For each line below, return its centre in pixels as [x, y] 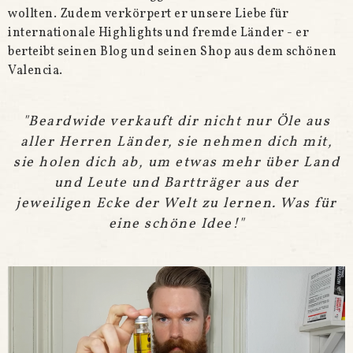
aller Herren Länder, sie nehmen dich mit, [176, 142]
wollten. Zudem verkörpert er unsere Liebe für [149, 14]
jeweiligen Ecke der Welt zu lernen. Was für [176, 203]
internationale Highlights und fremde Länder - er [158, 33]
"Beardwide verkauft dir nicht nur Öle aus [176, 121]
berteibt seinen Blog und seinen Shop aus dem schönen [172, 52]
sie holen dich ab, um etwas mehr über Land [176, 162]
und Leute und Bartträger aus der [176, 183]
